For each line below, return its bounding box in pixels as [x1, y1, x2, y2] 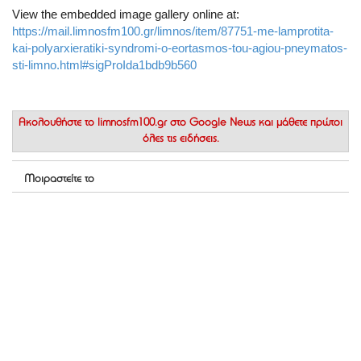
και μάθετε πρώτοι [255, 117, 342, 129]
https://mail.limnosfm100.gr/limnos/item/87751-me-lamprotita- [12, 23, 334, 38]
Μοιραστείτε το [24, 173, 94, 185]
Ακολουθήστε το [19, 117, 98, 129]
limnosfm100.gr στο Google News [98, 117, 255, 129]
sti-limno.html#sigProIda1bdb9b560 [12, 57, 197, 72]
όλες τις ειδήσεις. [142, 133, 219, 145]
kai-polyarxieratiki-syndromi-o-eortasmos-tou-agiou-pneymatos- [12, 40, 347, 55]
